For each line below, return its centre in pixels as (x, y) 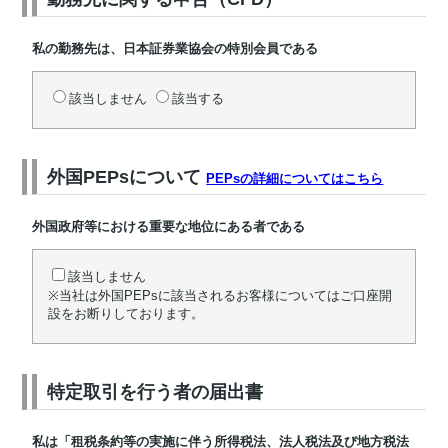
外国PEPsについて (127, 177)
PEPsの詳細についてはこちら (295, 178)
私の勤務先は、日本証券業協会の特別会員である (175, 48)
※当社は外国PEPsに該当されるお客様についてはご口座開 (220, 295)
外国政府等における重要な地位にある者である (169, 226)
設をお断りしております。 (126, 313)
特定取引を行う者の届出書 (155, 392)
